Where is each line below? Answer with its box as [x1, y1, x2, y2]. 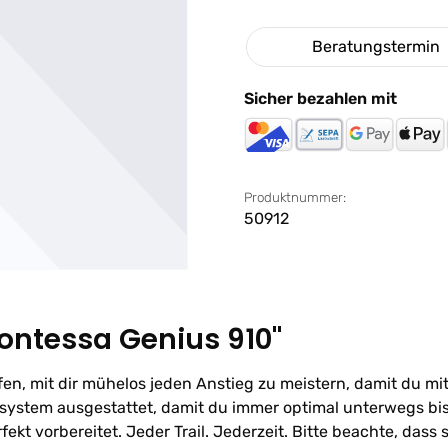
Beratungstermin [312, 37, 440, 56]
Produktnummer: [244, 190, 346, 205]
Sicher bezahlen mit [244, 89, 397, 108]
